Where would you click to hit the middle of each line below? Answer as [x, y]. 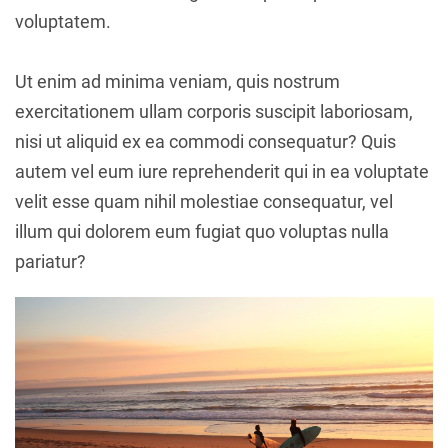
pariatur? [50, 261]
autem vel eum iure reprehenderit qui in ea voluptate [222, 171]
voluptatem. [63, 21]
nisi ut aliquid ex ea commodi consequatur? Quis [205, 141]
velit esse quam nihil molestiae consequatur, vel [204, 201]
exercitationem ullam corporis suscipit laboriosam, [214, 111]
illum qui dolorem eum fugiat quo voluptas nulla [202, 231]
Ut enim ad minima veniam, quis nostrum [177, 81]
